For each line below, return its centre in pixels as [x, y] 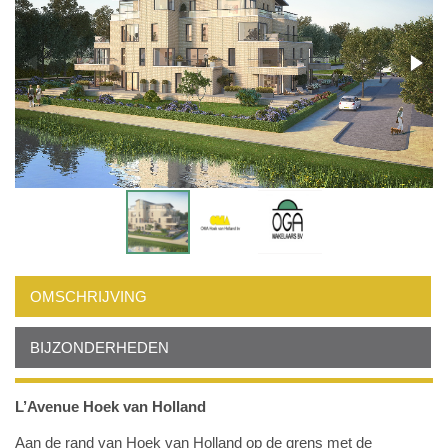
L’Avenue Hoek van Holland [110, 406]
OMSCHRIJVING [88, 296]
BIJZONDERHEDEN [99, 347]
